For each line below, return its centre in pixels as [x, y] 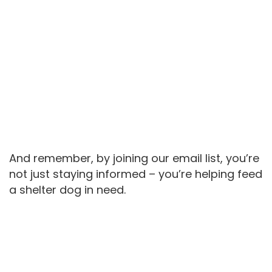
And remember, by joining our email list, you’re [134, 158]
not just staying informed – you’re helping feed [136, 174]
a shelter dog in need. [67, 190]
